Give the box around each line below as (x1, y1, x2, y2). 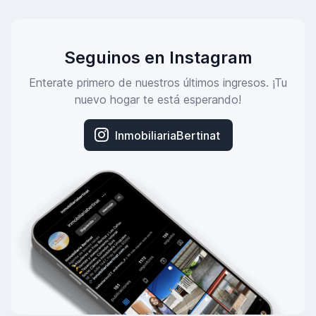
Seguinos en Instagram (64, 47, 252, 68)
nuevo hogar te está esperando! (75, 92, 241, 107)
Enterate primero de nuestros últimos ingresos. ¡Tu (29, 75, 287, 90)
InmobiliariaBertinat (114, 128, 220, 142)
